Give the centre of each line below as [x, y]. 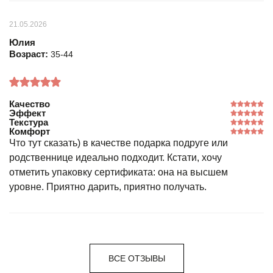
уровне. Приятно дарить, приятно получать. [108, 187]
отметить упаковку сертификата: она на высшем [119, 172]
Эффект [27, 113]
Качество [30, 104]
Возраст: [30, 54]
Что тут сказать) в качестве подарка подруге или [119, 143]
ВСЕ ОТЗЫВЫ [136, 258]
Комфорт [30, 131]
